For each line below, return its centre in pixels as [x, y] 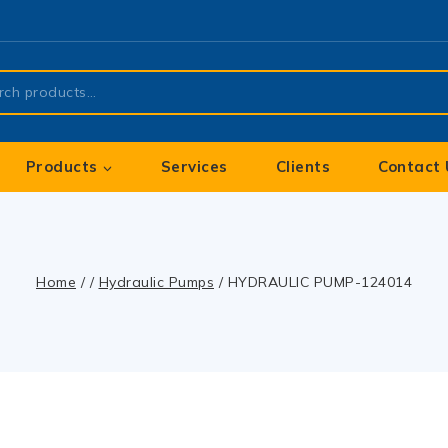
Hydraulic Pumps [156, 282]
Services [194, 166]
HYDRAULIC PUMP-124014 [319, 282]
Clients [303, 166]
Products [61, 166]
